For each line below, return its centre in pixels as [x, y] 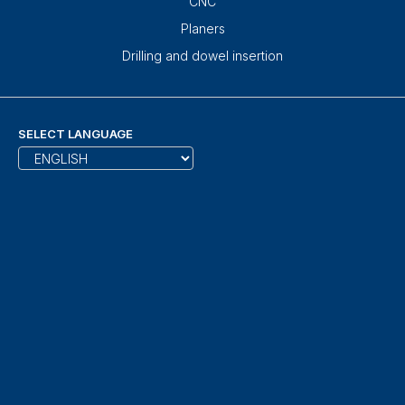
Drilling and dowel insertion [202, 56]
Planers [202, 29]
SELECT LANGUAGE [75, 134]
